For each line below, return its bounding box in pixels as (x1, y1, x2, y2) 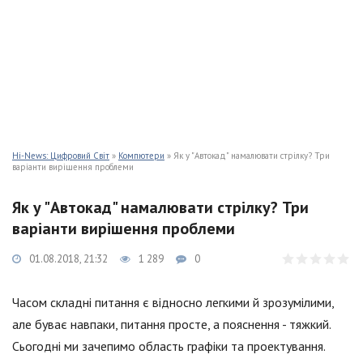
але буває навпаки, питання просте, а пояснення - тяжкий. (12, 316, 331, 332)
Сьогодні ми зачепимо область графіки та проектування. (12, 338, 325, 354)
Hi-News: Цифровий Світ (12, 150, 109, 161)
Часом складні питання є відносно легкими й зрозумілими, (12, 294, 334, 310)
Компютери (118, 150, 164, 161)
